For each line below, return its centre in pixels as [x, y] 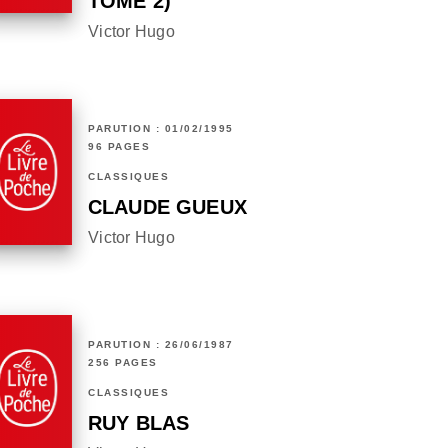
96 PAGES [119, 147]
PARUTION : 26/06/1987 [161, 345]
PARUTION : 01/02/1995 [161, 129]
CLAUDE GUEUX [167, 207]
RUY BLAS [139, 423]
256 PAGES [123, 363]
